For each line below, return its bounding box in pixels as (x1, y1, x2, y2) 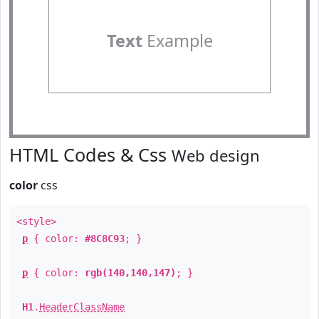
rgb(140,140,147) (85, 267, 176, 278)
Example (142, 29, 213, 52)
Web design (172, 145, 260, 166)
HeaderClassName (39, 301, 125, 313)
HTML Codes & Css (9, 142, 172, 167)
